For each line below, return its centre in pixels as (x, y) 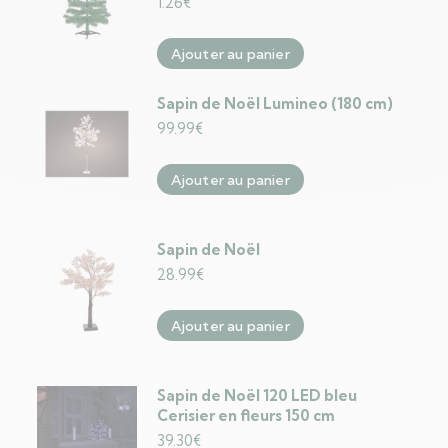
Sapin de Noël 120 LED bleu (256, 395)
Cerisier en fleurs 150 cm (245, 415)
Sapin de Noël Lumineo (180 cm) (274, 103)
